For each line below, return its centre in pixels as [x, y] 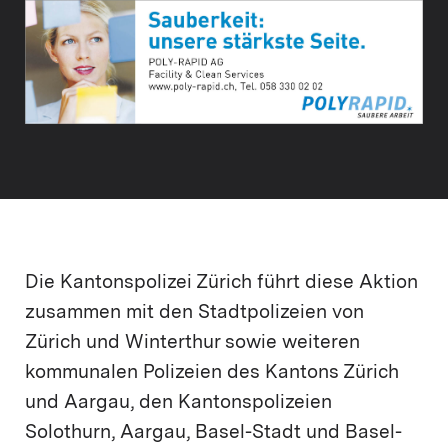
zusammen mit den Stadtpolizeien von [194, 314]
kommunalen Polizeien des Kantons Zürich [212, 374]
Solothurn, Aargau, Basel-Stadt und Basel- [213, 434]
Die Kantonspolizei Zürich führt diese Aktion [221, 284]
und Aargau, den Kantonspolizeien [178, 404]
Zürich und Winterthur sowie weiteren [192, 344]
